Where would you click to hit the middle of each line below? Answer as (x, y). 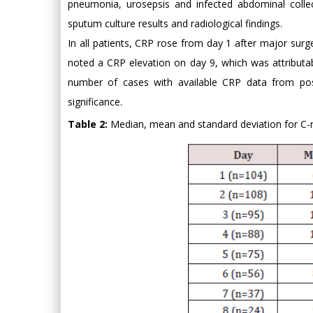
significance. (95, 101)
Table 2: (88, 124)
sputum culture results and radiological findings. (175, 23)
